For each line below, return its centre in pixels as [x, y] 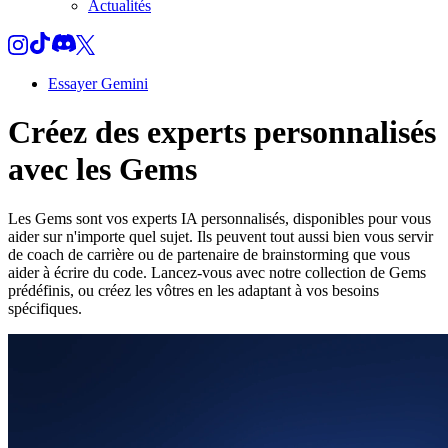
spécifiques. [45, 308]
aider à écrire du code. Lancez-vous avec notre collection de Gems [217, 272]
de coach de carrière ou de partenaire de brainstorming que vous [209, 254]
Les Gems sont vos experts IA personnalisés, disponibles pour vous [219, 218]
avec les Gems [102, 169]
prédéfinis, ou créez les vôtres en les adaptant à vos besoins [193, 290]
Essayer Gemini [98, 83]
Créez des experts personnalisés [222, 132]
